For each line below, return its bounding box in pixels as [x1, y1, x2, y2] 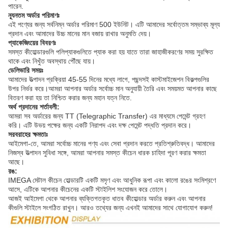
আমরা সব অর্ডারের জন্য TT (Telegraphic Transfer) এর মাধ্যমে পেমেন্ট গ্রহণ [8, 112, 205, 121]
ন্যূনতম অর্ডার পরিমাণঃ [8, 11, 60, 20]
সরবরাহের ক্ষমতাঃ [8, 130, 48, 139]
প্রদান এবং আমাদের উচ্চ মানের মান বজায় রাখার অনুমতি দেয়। [8, 30, 151, 38]
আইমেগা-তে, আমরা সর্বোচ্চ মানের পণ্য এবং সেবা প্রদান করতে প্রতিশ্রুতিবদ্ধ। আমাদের [8, 139, 215, 148]
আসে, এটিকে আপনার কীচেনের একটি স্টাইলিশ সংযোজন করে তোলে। [8, 185, 167, 194]
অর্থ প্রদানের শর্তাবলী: [8, 103, 60, 111]
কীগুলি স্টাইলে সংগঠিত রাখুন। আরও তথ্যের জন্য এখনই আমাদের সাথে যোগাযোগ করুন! [8, 204, 213, 212]
